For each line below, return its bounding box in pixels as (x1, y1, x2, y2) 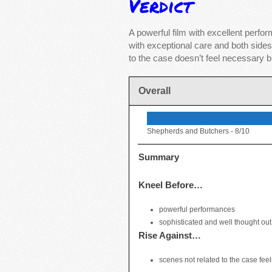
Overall (138, 86, 171, 97)
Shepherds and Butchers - (147, 127, 235, 136)
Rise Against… (138, 230, 201, 241)
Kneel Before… (138, 180, 203, 191)
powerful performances (159, 205, 235, 214)
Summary (138, 152, 179, 163)
